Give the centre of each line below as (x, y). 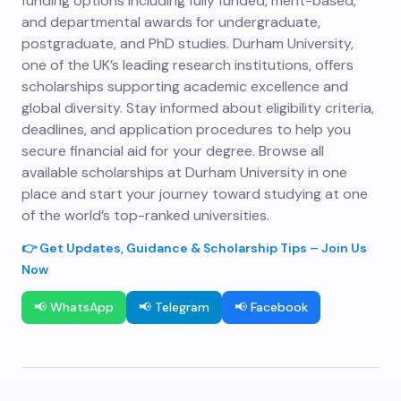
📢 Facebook (271, 307)
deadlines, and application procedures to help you (186, 129)
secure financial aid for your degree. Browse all (173, 151)
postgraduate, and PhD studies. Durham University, (188, 43)
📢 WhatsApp (74, 307)
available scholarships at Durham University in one (184, 172)
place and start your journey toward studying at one (195, 194)
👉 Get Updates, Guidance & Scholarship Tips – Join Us (194, 248)
